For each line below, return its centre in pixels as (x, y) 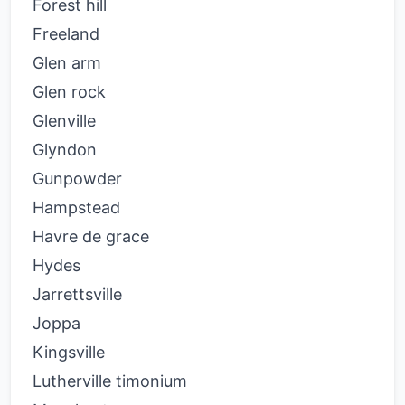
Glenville (64, 121)
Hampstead (76, 207)
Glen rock (69, 92)
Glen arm (67, 63)
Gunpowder (77, 179)
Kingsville (69, 352)
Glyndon (65, 150)
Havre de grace (91, 236)
